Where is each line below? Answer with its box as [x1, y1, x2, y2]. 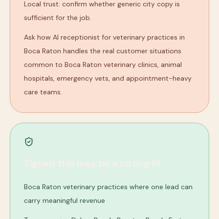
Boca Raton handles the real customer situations [24, 46, 181, 55]
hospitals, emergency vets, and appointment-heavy [24, 74, 192, 83]
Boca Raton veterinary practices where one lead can [24, 182, 193, 191]
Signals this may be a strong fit [24, 157, 161, 170]
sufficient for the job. [24, 13, 91, 22]
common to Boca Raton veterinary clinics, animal [24, 60, 182, 69]
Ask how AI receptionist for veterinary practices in [24, 33, 185, 42]
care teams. [24, 88, 62, 96]
